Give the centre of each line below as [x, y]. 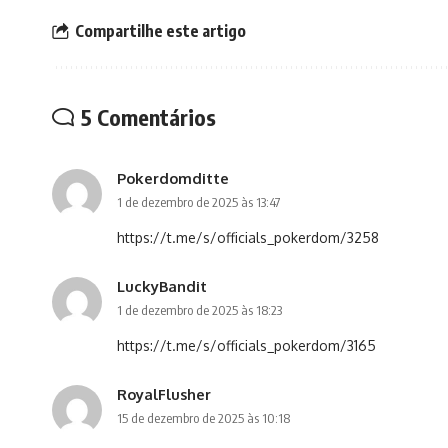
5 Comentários [148, 117]
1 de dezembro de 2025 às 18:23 [199, 310]
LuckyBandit [162, 286]
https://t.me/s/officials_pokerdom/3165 [246, 346]
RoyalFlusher [164, 394]
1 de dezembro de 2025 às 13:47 [198, 202]
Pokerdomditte [173, 178]
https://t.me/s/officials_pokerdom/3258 [248, 238]
